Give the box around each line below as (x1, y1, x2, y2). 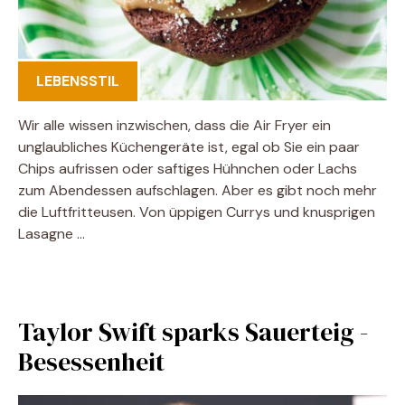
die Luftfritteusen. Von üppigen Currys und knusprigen (18, 202, 375, 221)
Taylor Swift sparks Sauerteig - (18, 314, 368, 349)
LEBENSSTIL (36, 71, 119, 90)
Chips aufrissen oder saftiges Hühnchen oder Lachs (18, 158, 357, 178)
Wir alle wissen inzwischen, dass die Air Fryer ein (18, 115, 331, 135)
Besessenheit (18, 344, 165, 379)
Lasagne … (18, 223, 85, 243)
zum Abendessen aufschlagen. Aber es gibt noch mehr (18, 180, 377, 200)
